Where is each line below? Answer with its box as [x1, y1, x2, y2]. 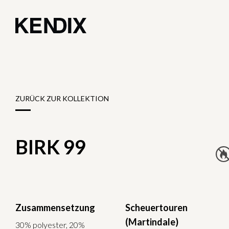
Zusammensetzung [15, 201, 95, 213]
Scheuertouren [125, 201, 188, 213]
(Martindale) [125, 216, 179, 227]
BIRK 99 [15, 134, 86, 158]
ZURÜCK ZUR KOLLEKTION [15, 94, 109, 103]
